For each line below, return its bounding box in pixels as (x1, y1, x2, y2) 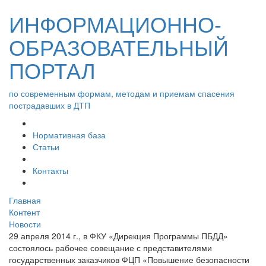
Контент (9, 206, 40, 218)
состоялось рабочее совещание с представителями (9, 242, 212, 254)
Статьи (33, 141, 59, 153)
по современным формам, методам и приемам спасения (9, 87, 235, 99)
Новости (9, 218, 41, 230)
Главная (9, 194, 41, 206)
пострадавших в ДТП (9, 99, 90, 111)
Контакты (33, 164, 68, 176)
